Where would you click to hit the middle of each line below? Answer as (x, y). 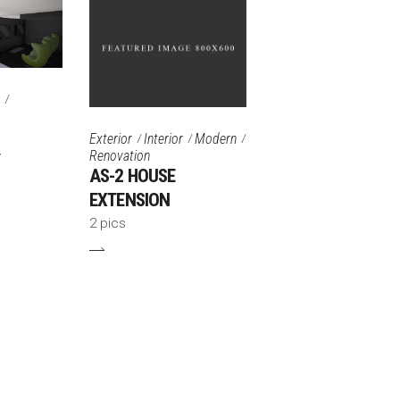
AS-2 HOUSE (133, 176)
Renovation (120, 156)
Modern (216, 138)
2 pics (108, 224)
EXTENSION (130, 200)
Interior (163, 138)
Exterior (111, 138)
